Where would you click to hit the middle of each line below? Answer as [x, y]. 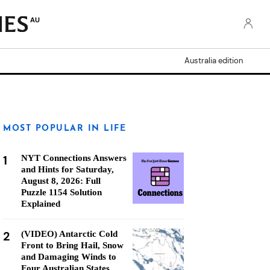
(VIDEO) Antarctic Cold [69, 234]
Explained [41, 204]
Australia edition [214, 61]
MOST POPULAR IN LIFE [64, 129]
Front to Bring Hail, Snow [72, 245]
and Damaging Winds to [69, 257]
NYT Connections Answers [74, 158]
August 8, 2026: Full [61, 181]
